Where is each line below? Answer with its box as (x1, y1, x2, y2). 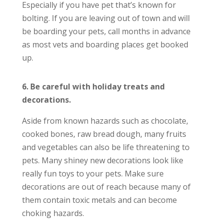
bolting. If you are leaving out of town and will (22, 13, 190, 23)
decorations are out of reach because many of (22, 181, 191, 192)
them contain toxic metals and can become (22, 195, 177, 205)
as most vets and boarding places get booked (22, 39, 188, 50)
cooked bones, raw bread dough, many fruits (22, 129, 186, 139)
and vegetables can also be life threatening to (22, 142, 190, 153)
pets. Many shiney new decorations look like (22, 155, 183, 166)
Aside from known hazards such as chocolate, (22, 115, 188, 126)
